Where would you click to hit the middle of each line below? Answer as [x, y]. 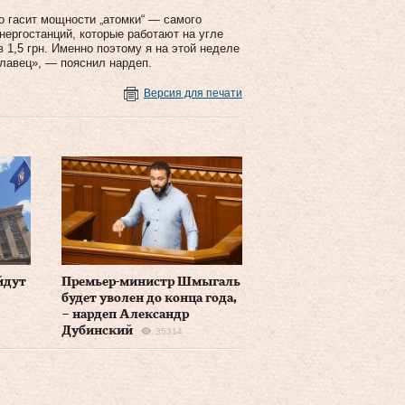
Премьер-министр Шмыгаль [151, 282]
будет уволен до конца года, [149, 298]
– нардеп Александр [125, 314]
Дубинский [97, 330]
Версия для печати [193, 93]
